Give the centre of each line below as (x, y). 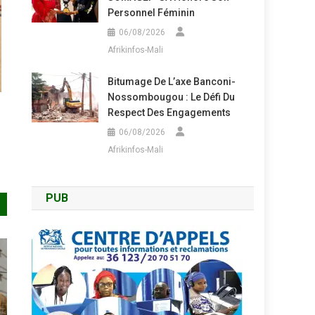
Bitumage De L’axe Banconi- (171, 82)
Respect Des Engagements (169, 112)
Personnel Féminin (151, 13)
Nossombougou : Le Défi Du (171, 97)
